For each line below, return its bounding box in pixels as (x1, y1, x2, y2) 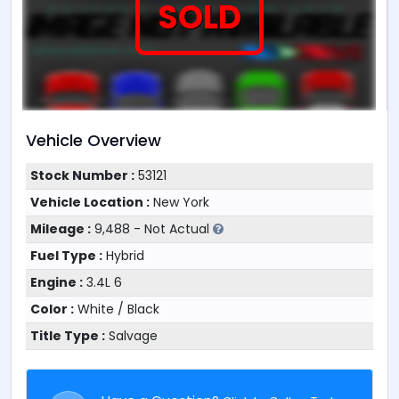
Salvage (104, 327, 158, 345)
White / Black (73, 300, 159, 318)
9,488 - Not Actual (90, 220, 213, 238)
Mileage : (29, 220, 91, 238)
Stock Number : (29, 167, 134, 184)
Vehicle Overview (26, 129, 161, 151)
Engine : (29, 273, 83, 291)
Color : (29, 300, 74, 318)
